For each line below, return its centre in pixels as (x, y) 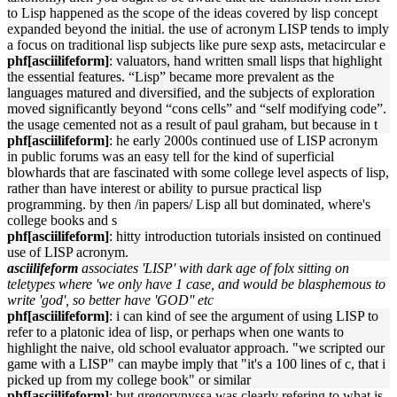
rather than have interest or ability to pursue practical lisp (164, 188)
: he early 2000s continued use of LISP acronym (243, 140)
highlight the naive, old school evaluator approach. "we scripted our (196, 348)
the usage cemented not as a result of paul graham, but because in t (192, 125)
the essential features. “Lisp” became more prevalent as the (171, 77)
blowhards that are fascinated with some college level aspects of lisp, (198, 172)
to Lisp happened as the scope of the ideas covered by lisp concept (192, 13)
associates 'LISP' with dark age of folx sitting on (215, 268)
